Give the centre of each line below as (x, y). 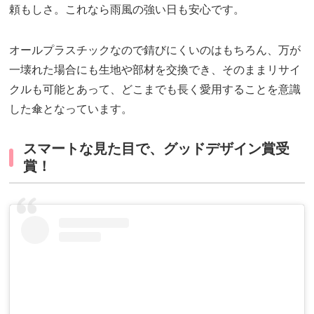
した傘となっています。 (71, 109)
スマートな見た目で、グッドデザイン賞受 (157, 149)
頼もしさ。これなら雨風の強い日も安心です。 (127, 9)
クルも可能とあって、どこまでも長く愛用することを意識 (155, 89)
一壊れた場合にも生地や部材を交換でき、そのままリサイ (155, 69)
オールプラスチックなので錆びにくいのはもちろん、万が (155, 50)
